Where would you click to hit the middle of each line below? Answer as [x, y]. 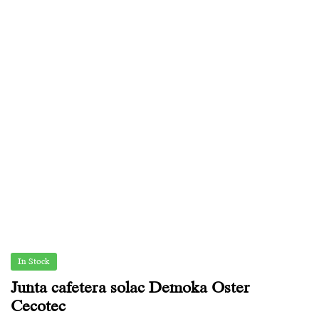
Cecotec [38, 305]
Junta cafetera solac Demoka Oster [130, 287]
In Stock [34, 261]
